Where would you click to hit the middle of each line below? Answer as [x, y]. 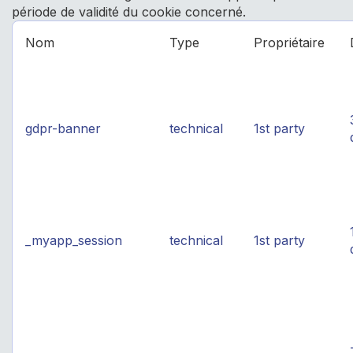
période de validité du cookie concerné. [129, 12]
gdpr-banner [63, 128]
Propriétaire [289, 43]
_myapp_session [74, 240]
